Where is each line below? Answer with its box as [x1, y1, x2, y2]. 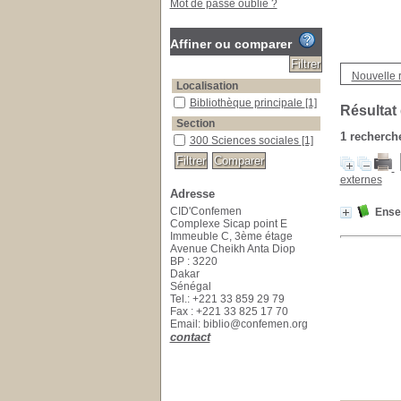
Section [175, 117, 215, 130]
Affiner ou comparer [169, 37, 299, 51]
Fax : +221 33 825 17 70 [169, 305, 288, 318]
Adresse [169, 187, 215, 200]
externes [339, 174, 382, 186]
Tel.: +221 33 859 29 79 [169, 293, 285, 305]
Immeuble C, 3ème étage [169, 230, 293, 243]
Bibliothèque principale [189, 97, 305, 109]
